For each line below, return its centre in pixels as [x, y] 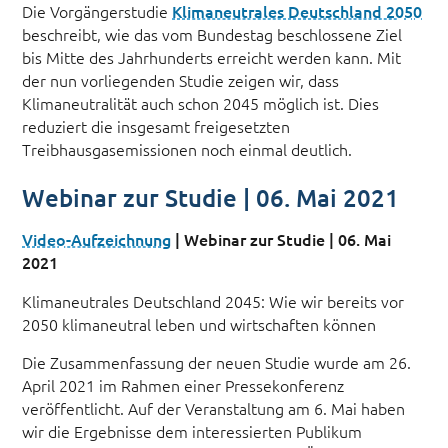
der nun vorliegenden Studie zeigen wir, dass [181, 79]
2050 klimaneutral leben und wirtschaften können [199, 323]
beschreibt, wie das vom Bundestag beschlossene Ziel [212, 33]
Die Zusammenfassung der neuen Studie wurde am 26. [217, 362]
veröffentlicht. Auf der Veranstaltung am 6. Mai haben [214, 408]
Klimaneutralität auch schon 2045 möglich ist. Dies [201, 102]
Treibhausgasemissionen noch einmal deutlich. [187, 148]
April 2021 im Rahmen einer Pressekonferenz [183, 385]
